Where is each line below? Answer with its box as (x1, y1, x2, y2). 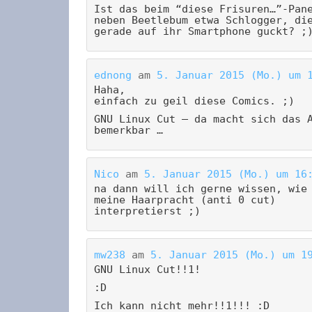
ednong (94, 69, 132, 82)
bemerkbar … (94, 124, 163, 137)
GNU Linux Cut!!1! (94, 263, 201, 276)
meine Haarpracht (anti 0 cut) (94, 194, 276, 207)
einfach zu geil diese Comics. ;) (94, 95, 295, 108)
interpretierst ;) (94, 205, 201, 218)
